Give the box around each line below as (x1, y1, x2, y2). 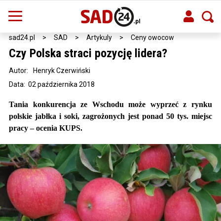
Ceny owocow (131, 34, 174, 41)
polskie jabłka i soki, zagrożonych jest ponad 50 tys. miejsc (9, 112, 212, 120)
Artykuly (86, 34, 112, 41)
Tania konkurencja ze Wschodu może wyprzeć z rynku (9, 100, 212, 109)
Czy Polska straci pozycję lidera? (9, 46, 167, 60)
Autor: (9, 67, 28, 74)
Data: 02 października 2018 (9, 80, 95, 88)
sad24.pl (9, 34, 35, 41)
